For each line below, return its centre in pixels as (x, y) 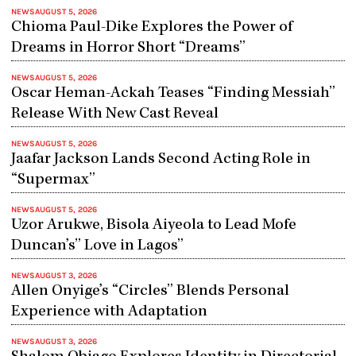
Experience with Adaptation (109, 312)
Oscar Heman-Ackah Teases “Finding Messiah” (173, 93)
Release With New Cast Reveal (114, 114)
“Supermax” (53, 180)
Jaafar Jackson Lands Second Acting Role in (161, 159)
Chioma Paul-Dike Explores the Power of (151, 27)
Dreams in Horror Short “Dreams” (128, 48)
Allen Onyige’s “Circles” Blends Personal (150, 291)
